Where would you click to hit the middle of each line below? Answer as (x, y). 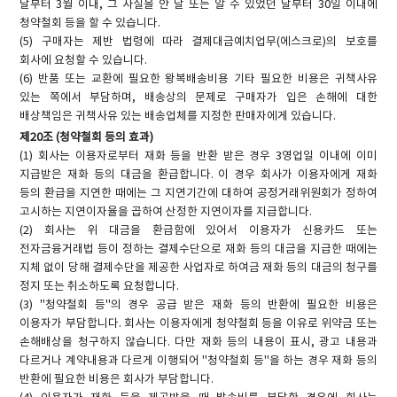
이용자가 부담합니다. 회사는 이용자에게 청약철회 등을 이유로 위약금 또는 (198, 323)
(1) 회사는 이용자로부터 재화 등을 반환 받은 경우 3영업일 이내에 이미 (198, 156)
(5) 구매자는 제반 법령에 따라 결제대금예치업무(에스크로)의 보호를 (198, 43)
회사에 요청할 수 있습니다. (84, 61)
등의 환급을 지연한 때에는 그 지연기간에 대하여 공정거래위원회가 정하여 (198, 193)
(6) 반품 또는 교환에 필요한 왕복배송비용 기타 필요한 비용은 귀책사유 (198, 80)
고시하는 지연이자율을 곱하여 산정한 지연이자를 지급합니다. (166, 212)
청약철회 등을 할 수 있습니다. (90, 24)
